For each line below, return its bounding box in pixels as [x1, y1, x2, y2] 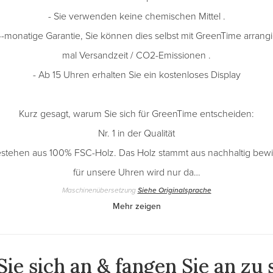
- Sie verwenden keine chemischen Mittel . [48, 9, 225, 23]
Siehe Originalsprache [137, 185, 211, 196]
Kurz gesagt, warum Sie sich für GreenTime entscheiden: [19, 107, 254, 121]
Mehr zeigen [112, 200, 161, 213]
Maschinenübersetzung [62, 185, 138, 196]
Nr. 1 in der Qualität [98, 126, 175, 140]
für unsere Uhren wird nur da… [73, 165, 200, 179]
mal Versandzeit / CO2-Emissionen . [62, 48, 211, 62]
